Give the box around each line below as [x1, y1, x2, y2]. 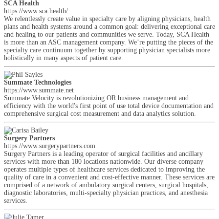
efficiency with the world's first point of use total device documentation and [4, 102, 214, 109]
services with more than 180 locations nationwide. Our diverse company [4, 158, 203, 165]
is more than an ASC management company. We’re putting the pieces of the [4, 39, 213, 46]
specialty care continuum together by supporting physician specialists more [4, 46, 210, 54]
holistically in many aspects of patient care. [4, 54, 123, 62]
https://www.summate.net [4, 87, 74, 94]
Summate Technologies [4, 79, 71, 86]
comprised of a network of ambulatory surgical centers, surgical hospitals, [4, 181, 208, 189]
